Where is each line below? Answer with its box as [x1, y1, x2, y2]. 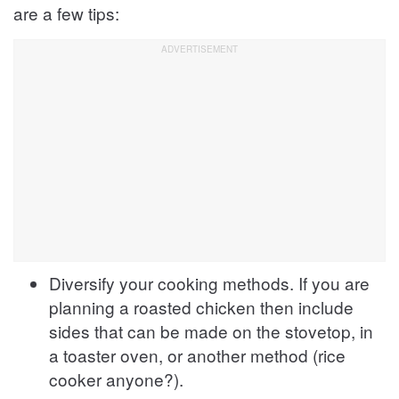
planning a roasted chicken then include [49, 294, 354, 319]
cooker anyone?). [49, 366, 183, 391]
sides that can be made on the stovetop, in [49, 318, 373, 343]
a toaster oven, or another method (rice [49, 342, 346, 367]
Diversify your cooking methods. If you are [49, 270, 370, 295]
